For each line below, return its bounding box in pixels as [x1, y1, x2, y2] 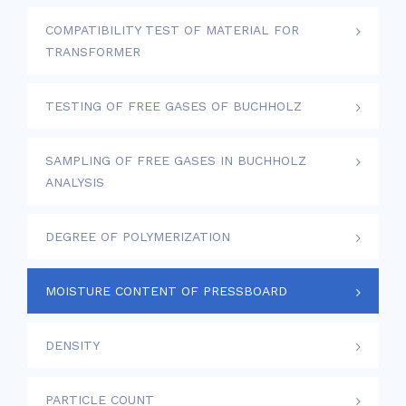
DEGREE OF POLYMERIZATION [45, 229, 230, 244]
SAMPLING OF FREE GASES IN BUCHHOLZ [45, 153, 306, 168]
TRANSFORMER [45, 44, 140, 59]
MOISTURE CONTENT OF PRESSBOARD [45, 284, 287, 298]
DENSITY [45, 338, 100, 353]
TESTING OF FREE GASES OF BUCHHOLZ [45, 99, 302, 113]
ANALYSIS [45, 175, 104, 189]
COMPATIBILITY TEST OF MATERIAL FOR [45, 23, 299, 37]
